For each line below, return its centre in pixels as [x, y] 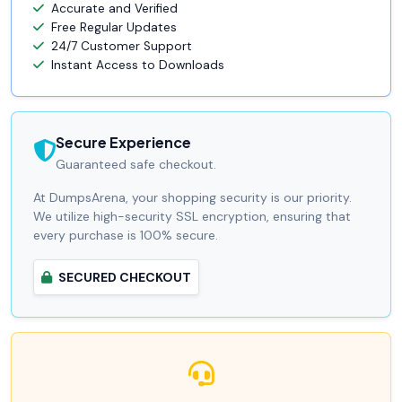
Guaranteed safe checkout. [136, 165]
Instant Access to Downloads [138, 66]
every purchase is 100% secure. [126, 236]
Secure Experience [123, 143]
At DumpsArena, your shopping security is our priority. [192, 198]
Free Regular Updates [114, 28]
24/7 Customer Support [122, 47]
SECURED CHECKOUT [123, 278]
